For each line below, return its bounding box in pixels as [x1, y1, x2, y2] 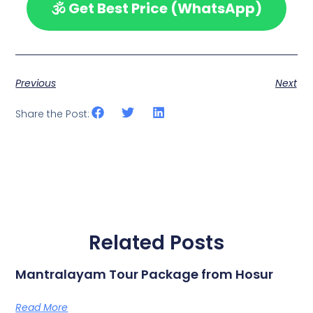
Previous [15, 75, 57, 90]
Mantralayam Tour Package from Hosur [15, 265, 274, 283]
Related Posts [89, 228, 224, 256]
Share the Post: [15, 106, 90, 121]
